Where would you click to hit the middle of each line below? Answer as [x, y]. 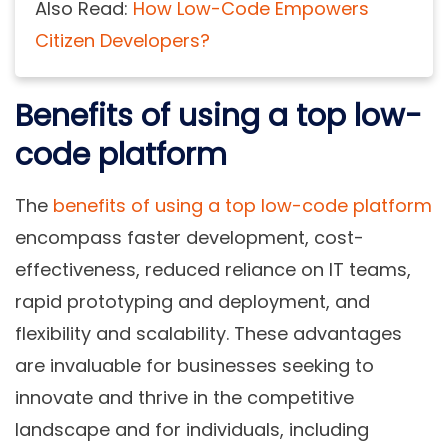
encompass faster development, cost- [189, 237]
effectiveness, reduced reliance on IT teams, [213, 269]
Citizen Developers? [122, 40]
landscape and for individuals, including [192, 429]
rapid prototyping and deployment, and [192, 301]
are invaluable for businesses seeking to [194, 365]
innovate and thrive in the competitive [184, 397]
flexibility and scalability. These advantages [208, 333]
